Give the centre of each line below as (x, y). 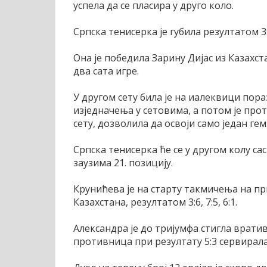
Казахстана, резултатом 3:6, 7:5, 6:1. (155, 202)
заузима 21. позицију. (123, 162)
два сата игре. (106, 71)
